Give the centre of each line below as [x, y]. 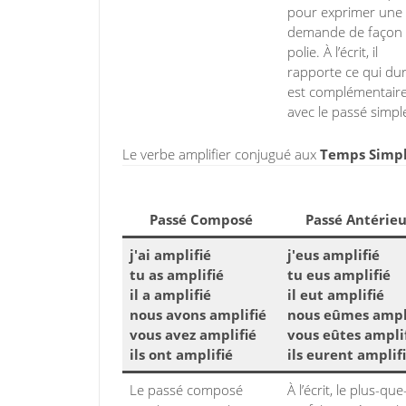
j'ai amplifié [170, 255]
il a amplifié [170, 295]
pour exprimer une [345, 12]
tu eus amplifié [339, 275]
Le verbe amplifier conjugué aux [221, 154]
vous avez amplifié [193, 334]
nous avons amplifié [198, 314]
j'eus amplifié [333, 255]
